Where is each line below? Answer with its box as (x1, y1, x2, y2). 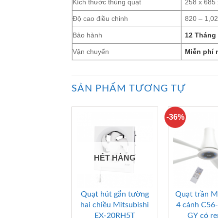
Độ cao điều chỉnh (73, 14, 128, 22)
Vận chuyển (73, 47, 109, 55)
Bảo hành (73, 31, 102, 39)
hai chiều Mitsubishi (80, 200, 149, 209)
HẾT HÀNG (94, 154, 136, 163)
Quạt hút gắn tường (80, 190, 149, 198)
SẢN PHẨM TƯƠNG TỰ (72, 83, 186, 93)
